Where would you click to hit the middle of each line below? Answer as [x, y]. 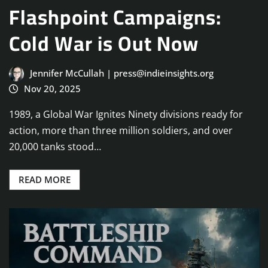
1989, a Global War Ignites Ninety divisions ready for [126, 114]
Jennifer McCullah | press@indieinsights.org [121, 73]
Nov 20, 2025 [52, 89]
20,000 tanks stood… [55, 146]
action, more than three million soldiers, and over [121, 130]
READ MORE [45, 179]
